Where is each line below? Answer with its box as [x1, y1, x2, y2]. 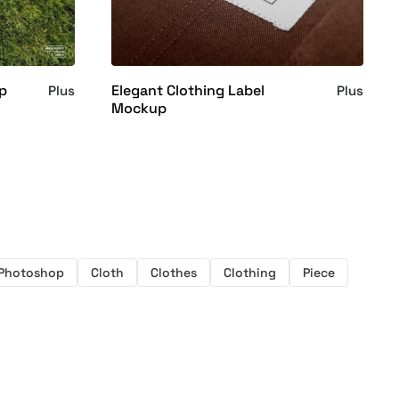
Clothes [151, 264, 197, 281]
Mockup [110, 98, 167, 118]
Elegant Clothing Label [110, 80, 265, 100]
